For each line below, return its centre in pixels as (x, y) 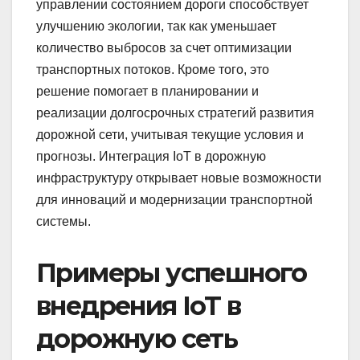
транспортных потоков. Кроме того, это (153, 70)
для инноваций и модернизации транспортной (174, 200)
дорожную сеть (137, 339)
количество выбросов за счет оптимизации (164, 48)
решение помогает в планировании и (147, 92)
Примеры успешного (172, 273)
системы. (63, 222)
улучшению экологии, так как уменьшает (156, 27)
